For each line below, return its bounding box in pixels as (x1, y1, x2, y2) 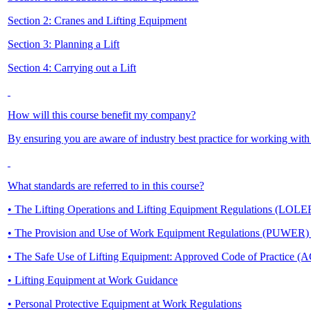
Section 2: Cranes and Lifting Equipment (8, 14, 187, 26)
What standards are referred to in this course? (8, 179, 204, 192)
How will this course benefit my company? (8, 108, 196, 121)
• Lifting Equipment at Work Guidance (8, 274, 178, 286)
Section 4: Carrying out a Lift (8, 61, 136, 74)
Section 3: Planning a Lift (8, 37, 119, 50)
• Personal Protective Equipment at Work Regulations (8, 297, 242, 310)
